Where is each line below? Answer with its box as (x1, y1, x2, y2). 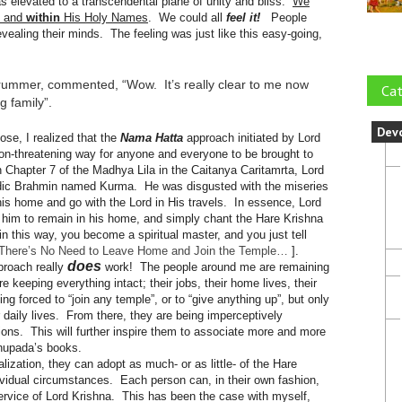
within (26, 11, 64, 24)
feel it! (226, 11, 271, 24)
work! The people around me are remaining (101, 260, 329, 274)
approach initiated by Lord (187, 131, 320, 144)
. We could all (148, 11, 226, 24)
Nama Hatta (120, 131, 187, 144)
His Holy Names (64, 11, 148, 24)
